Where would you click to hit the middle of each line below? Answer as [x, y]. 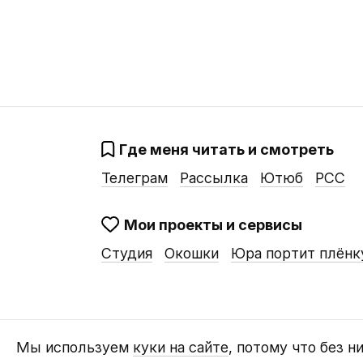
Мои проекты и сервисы [213, 224]
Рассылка [214, 178]
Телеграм [134, 178]
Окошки [191, 253]
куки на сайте [181, 347]
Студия [126, 253]
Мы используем [75, 347]
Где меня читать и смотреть [226, 150]
